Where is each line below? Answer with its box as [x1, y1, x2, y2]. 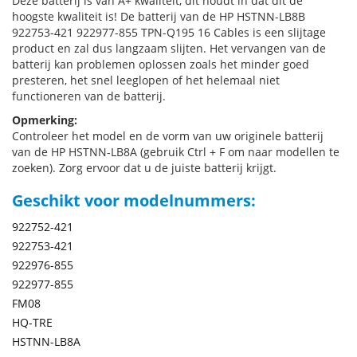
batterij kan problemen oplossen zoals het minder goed [12, 57, 309, 72]
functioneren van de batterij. [12, 88, 166, 104]
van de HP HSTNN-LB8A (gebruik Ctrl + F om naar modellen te [12, 144, 339, 159]
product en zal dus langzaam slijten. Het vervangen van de [12, 41, 326, 56]
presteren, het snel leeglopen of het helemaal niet [12, 73, 280, 88]
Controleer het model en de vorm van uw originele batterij [12, 128, 324, 143]
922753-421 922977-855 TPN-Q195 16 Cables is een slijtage [12, 25, 326, 40]
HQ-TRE [12, 315, 53, 330]
